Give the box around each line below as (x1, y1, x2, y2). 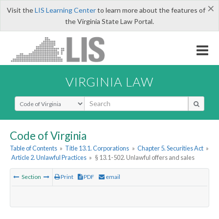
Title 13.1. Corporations (65, 144, 130, 153)
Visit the (6, 6, 35, 14)
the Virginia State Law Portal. (65, 17, 154, 25)
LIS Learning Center (34, 6, 96, 14)
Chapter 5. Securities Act (137, 144, 203, 153)
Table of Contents (10, 144, 57, 153)
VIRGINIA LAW (66, 74, 153, 89)
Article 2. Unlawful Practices (11, 153, 87, 162)
